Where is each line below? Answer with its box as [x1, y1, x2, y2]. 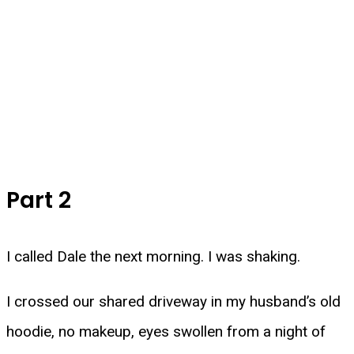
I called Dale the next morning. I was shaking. [6, 247, 300, 266]
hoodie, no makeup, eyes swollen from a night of [6, 322, 326, 341]
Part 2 [6, 184, 71, 217]
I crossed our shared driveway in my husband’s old [6, 292, 341, 311]
